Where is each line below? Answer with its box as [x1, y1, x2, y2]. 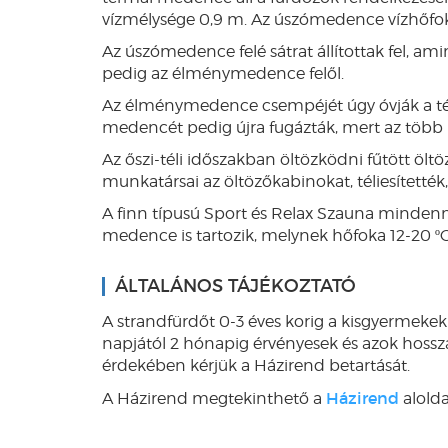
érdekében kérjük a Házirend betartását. [102, 356, 410, 375]
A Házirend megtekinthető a [102, 389, 326, 408]
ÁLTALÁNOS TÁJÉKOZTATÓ [115, 275, 356, 297]
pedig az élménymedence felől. [102, 64, 344, 83]
